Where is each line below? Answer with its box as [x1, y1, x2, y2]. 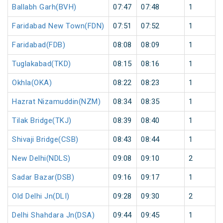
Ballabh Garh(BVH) [12, 2, 77, 12]
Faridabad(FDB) [12, 40, 65, 50]
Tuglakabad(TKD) [12, 59, 71, 69]
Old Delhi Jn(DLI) [12, 192, 70, 201]
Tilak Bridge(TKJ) [12, 116, 72, 125]
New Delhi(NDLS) [12, 154, 71, 163]
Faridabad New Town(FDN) [12, 21, 105, 31]
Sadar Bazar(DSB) [12, 173, 74, 182]
